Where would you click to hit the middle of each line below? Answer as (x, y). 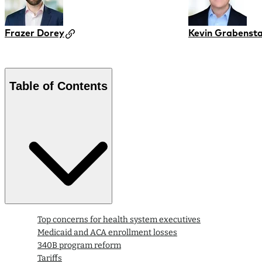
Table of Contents (58, 86)
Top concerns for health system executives (119, 220)
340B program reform (79, 246)
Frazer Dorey (35, 33)
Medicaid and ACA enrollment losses (107, 233)
